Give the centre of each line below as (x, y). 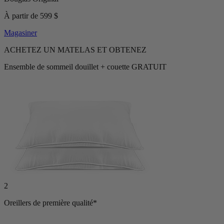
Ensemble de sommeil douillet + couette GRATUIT (85, 67)
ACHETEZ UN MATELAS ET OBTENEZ (75, 50)
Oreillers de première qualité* (50, 203)
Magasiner (20, 33)
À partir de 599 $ (31, 16)
